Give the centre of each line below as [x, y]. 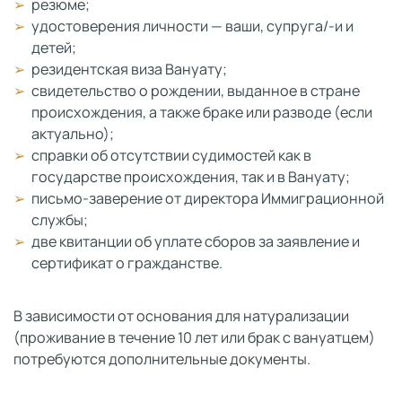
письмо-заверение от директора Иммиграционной [208, 198]
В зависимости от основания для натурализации [181, 316]
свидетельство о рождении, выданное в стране [196, 91]
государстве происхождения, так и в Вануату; [191, 177]
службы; [60, 220]
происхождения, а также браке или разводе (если [202, 112]
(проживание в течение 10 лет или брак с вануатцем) [194, 337]
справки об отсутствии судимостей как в [171, 155]
